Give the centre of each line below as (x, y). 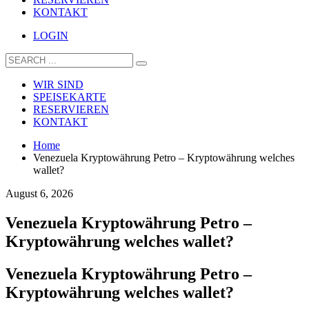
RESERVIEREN (71, 109)
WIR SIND (58, 84)
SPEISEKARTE (70, 97)
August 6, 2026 (39, 193)
